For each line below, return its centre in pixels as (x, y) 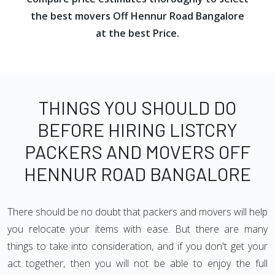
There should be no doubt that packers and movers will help (137, 212)
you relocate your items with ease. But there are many (137, 229)
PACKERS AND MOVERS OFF (137, 152)
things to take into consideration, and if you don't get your (137, 246)
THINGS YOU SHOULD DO (137, 107)
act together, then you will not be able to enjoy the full (137, 263)
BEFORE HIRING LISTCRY (137, 130)
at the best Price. (137, 33)
